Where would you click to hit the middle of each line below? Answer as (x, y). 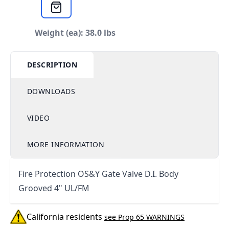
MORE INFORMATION (66, 144)
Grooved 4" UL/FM (54, 188)
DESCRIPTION (52, 65)
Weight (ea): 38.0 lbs (75, 33)
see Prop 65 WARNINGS (144, 217)
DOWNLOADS (51, 91)
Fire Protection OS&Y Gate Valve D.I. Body (98, 174)
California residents (65, 217)
